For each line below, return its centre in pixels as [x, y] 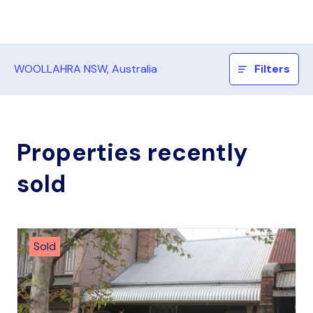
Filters [272, 69]
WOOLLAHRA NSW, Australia [86, 69]
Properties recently [132, 153]
